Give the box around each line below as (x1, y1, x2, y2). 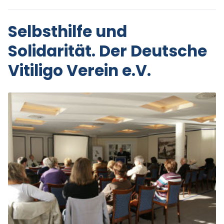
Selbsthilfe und (8, 20, 127, 42)
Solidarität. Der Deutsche (8, 39, 207, 62)
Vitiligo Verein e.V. (8, 59, 151, 81)
